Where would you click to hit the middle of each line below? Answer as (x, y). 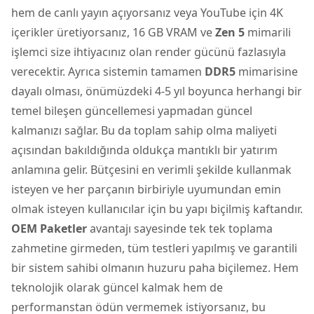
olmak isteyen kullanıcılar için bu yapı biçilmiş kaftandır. (157, 209)
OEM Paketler (49, 228)
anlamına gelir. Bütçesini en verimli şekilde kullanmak (151, 169)
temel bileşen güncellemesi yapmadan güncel (132, 110)
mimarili (268, 32)
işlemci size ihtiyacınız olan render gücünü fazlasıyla (149, 52)
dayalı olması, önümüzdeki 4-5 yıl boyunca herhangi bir (157, 91)
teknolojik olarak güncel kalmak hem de (117, 287)
